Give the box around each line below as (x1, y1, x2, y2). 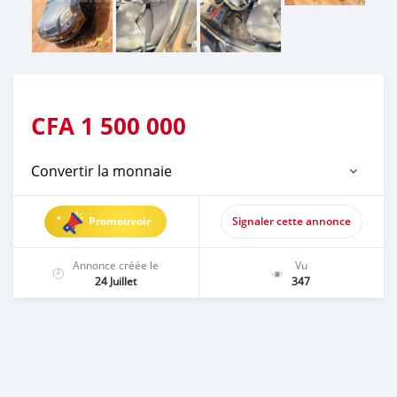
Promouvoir (89, 213, 152, 229)
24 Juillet (94, 273, 136, 288)
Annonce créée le (72, 257, 159, 272)
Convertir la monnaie (31, 160, 172, 181)
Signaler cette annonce (231, 213, 351, 229)
